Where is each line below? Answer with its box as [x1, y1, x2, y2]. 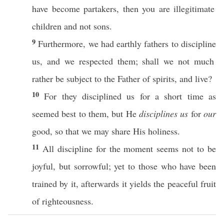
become [51, 2, 80, 14]
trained [32, 177, 57, 189]
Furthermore [38, 37, 83, 49]
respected [78, 55, 113, 67]
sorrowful [73, 160, 108, 172]
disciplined [82, 90, 122, 102]
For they [44, 90, 82, 102]
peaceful [167, 177, 198, 189]
